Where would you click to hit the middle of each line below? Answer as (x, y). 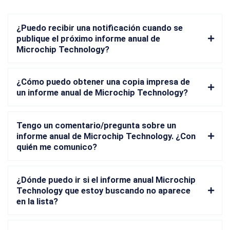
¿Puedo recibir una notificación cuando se (100, 28)
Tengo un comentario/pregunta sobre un (96, 125)
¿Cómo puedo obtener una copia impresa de (103, 82)
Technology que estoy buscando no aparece (103, 190)
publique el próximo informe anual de (88, 39)
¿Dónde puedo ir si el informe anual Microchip (106, 180)
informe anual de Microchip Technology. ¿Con (106, 136)
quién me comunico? (57, 147)
